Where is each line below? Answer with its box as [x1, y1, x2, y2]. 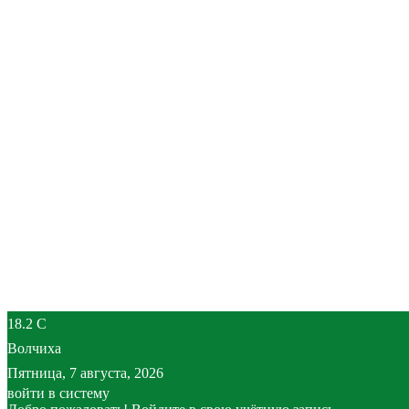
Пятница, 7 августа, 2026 [7, 365, 163, 381]
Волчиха [7, 341, 61, 356]
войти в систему [7, 385, 110, 401]
